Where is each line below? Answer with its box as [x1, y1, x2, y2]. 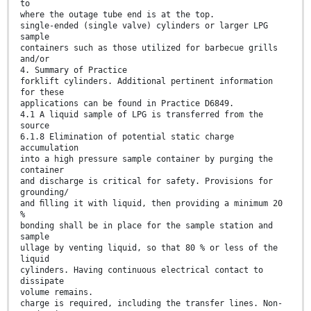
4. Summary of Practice [20, 65, 127, 75]
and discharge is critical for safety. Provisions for [20, 176, 273, 186]
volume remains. [20, 287, 93, 297]
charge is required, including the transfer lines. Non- [20, 298, 283, 308]
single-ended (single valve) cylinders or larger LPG [20, 20, 268, 31]
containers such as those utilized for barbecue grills [20, 42, 278, 53]
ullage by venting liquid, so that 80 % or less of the [20, 242, 278, 253]
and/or [20, 53, 49, 64]
